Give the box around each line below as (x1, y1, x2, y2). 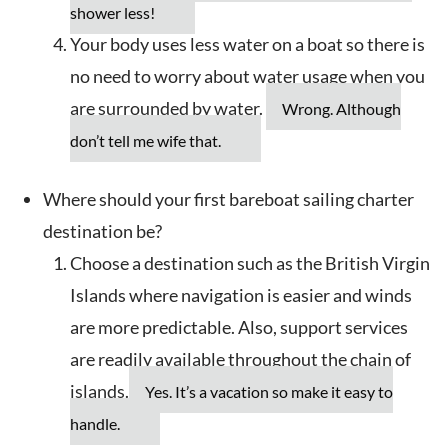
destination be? (43, 220, 162, 243)
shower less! (70, 3, 155, 23)
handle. (70, 414, 120, 434)
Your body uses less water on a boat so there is (70, 33, 425, 56)
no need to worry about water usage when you (70, 65, 425, 88)
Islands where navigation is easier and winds (70, 284, 412, 307)
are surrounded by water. (70, 97, 266, 120)
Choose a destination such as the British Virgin (70, 252, 430, 275)
